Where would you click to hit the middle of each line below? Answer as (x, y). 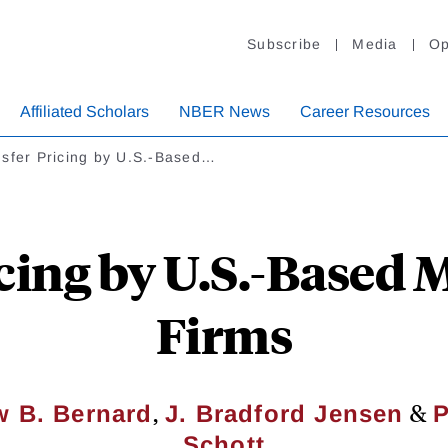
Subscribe (284, 44)
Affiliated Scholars (84, 112)
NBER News (224, 112)
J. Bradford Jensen (284, 414)
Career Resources (365, 112)
